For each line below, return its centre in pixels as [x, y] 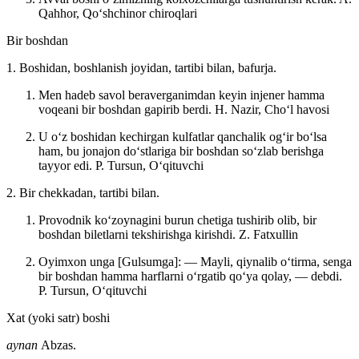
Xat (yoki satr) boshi [58, 317]
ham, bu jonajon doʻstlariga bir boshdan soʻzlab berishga [181, 151]
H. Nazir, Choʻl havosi [272, 109]
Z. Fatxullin [268, 234]
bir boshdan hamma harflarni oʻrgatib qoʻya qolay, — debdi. [190, 276]
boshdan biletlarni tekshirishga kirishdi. [139, 234]
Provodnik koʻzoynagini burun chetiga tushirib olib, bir [177, 220]
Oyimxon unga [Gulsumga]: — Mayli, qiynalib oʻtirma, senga [195, 261]
